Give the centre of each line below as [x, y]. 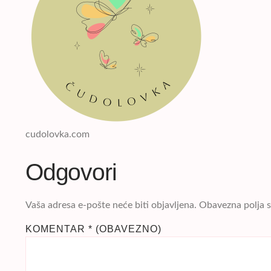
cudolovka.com [57, 135]
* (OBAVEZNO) [125, 229]
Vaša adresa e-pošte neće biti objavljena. [111, 205]
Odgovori [71, 172]
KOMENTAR [57, 229]
